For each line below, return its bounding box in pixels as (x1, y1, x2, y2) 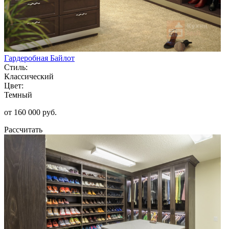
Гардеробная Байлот (4, 53, 75, 62)
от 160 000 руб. (4, 107, 57, 117)
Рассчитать (4, 125, 42, 134)
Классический (4, 72, 54, 81)
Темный (4, 90, 32, 99)
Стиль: (4, 62, 28, 72)
